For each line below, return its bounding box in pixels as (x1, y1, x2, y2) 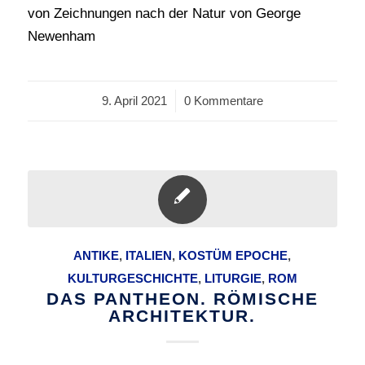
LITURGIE (204, 271, 262, 285)
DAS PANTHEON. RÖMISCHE (46, 289, 319, 308)
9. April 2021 (101, 94, 167, 108)
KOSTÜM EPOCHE (178, 248, 288, 262)
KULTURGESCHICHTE (67, 271, 198, 285)
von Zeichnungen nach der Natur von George (27, 6, 301, 21)
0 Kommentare (183, 94, 263, 108)
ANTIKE (73, 248, 120, 262)
